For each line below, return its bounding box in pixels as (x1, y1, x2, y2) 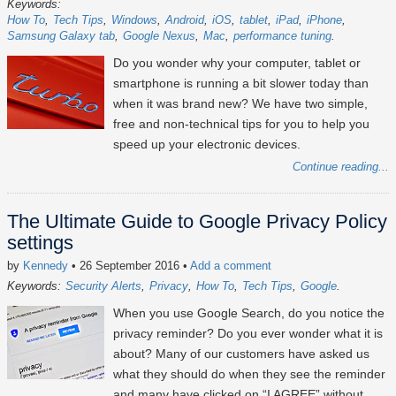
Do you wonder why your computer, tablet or (113, 56, 361, 71)
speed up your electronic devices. (113, 137, 301, 152)
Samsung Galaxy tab (7, 29, 115, 43)
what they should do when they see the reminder (113, 367, 385, 382)
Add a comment (190, 259, 271, 273)
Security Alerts (65, 279, 141, 293)
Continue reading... (293, 160, 389, 174)
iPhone (307, 13, 342, 27)
